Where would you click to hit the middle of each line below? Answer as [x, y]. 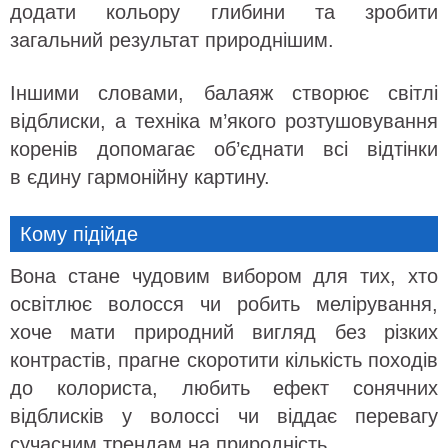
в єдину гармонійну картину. [140, 177]
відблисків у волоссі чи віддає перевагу [224, 416]
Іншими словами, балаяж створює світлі [224, 93]
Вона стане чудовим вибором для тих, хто [224, 276]
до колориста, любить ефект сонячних [224, 388]
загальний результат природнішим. [172, 40]
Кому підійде [79, 234]
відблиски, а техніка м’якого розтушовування [224, 121]
